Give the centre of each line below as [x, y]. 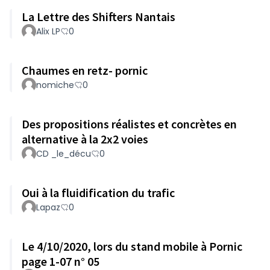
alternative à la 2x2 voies [85, 139]
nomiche [55, 85]
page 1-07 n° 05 [61, 261]
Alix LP [48, 31]
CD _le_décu [64, 154]
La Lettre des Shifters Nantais [99, 17]
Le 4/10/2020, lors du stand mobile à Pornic [132, 246]
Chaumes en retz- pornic [85, 70]
